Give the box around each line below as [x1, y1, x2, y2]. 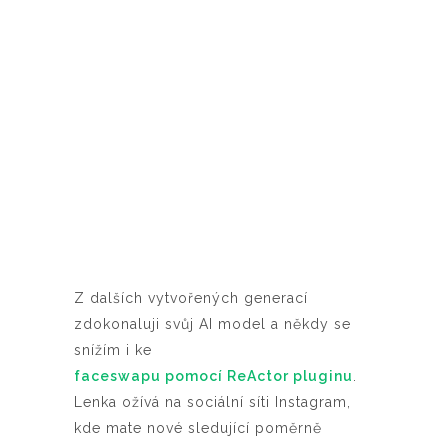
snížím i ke [74, 342, 152, 359]
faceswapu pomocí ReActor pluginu [74, 368, 353, 385]
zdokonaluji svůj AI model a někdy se [74, 316, 351, 333]
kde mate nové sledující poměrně [74, 420, 322, 437]
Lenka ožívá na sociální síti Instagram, [74, 394, 351, 411]
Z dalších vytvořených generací [74, 290, 308, 307]
